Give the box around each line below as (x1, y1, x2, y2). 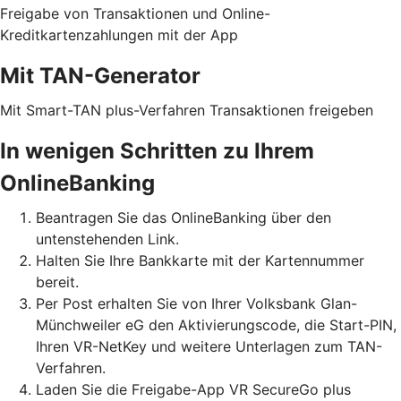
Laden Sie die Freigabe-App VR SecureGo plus (36, 380, 351, 398)
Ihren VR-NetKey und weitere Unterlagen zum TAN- (36, 337, 382, 355)
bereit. (36, 272, 79, 291)
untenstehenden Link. (36, 229, 179, 248)
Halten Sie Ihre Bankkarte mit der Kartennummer (36, 251, 364, 269)
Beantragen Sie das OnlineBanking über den (36, 208, 331, 226)
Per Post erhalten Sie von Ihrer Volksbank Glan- (36, 294, 357, 312)
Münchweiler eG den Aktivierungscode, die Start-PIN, (36, 315, 397, 334)
